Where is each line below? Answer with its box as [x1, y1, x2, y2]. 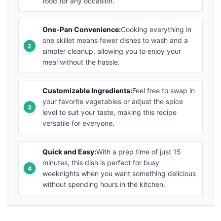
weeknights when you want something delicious [42, 169, 196, 178]
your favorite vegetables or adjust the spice [42, 97, 183, 106]
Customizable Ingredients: [42, 86, 132, 95]
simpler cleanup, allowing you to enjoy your [42, 47, 181, 56]
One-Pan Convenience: [42, 25, 121, 34]
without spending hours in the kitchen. [42, 180, 165, 189]
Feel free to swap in [132, 86, 195, 95]
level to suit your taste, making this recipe [42, 108, 177, 117]
